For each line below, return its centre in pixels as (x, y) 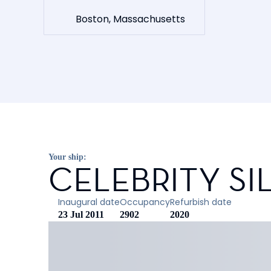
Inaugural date (89, 202)
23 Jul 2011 (81, 214)
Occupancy (145, 202)
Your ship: (67, 157)
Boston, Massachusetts (130, 19)
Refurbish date (201, 202)
